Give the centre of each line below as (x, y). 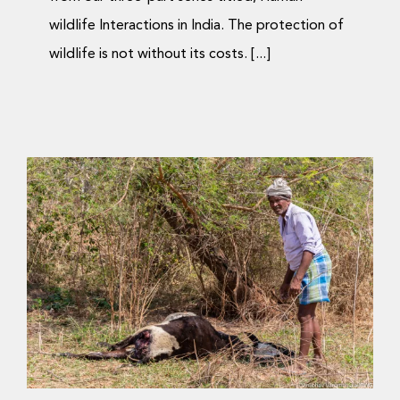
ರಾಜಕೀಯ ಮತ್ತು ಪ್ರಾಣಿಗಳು (200, 261)
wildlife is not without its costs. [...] (160, 54)
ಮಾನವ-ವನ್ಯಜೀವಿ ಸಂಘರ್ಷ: (200, 227)
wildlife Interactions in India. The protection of (196, 25)
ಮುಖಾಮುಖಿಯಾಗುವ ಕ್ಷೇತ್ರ (200, 295)
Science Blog (200, 329)
